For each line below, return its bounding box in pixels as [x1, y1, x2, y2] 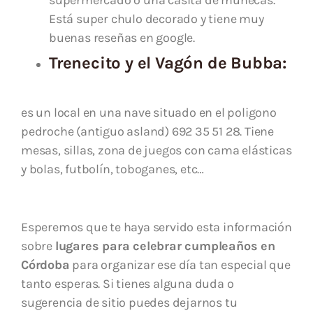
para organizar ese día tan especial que [69, 257, 291, 273]
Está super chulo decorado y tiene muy [49, 11, 264, 27]
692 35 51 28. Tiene [171, 124, 275, 140]
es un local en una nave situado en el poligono [21, 105, 277, 121]
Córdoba [21, 257, 70, 273]
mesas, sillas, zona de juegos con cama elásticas [21, 143, 292, 159]
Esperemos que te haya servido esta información [21, 219, 292, 235]
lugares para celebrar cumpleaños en [54, 238, 275, 254]
